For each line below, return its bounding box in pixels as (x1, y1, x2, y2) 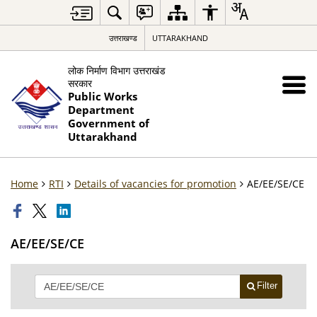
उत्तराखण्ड (109, 33, 137, 43)
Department (67, 103, 134, 117)
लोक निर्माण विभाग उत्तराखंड (67, 64, 166, 77)
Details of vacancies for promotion (74, 177, 236, 190)
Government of (67, 116, 149, 131)
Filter (257, 280, 277, 291)
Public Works (67, 89, 137, 104)
